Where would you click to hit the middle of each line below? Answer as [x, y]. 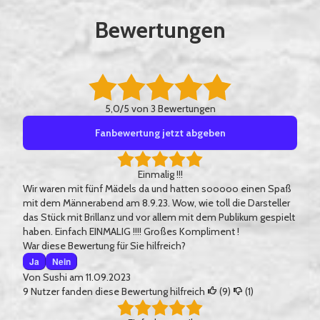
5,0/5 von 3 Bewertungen [160, 108]
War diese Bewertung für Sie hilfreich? [104, 245]
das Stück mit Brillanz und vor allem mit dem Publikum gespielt [159, 217]
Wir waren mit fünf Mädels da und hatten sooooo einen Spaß [157, 188]
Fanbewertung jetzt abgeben [160, 132]
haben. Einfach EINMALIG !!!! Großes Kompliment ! [131, 231]
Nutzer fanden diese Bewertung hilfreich [118, 291]
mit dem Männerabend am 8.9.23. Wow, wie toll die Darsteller [156, 202]
